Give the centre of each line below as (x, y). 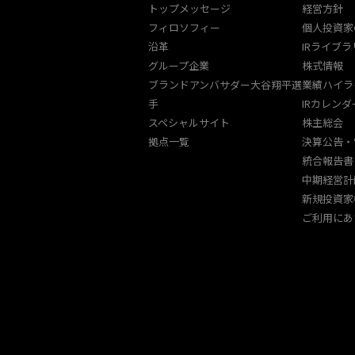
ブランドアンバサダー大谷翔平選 (225, 84)
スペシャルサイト (189, 122)
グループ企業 (179, 65)
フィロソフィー (184, 27)
